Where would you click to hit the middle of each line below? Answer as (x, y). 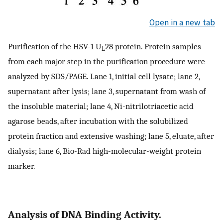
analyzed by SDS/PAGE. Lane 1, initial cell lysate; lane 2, (104, 76)
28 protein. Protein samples (153, 46)
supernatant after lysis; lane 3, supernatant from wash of (107, 91)
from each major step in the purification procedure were (107, 61)
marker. (22, 166)
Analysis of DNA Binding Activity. (85, 215)
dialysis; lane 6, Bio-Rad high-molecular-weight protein (105, 151)
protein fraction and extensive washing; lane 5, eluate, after (111, 136)
